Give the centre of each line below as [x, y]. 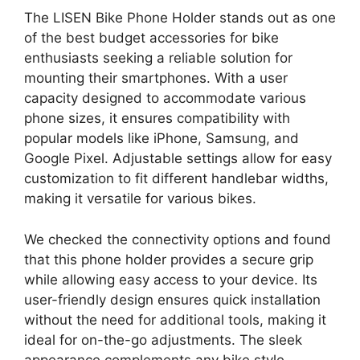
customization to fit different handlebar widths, [176, 179]
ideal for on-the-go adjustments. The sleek [163, 340]
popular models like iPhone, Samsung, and [162, 139]
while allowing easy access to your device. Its [171, 279]
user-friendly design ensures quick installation [172, 299]
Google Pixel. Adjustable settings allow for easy [178, 159]
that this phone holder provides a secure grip [169, 259]
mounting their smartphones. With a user [156, 78]
